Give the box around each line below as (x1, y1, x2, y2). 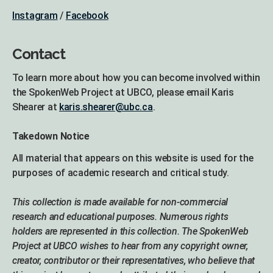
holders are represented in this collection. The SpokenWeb (12, 225, 249, 238)
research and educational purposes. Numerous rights (12, 211, 229, 223)
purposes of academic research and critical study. (12, 167, 229, 179)
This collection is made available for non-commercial (12, 196, 228, 208)
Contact (12, 45, 66, 63)
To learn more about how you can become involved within (12, 72, 260, 84)
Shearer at (12, 101, 60, 113)
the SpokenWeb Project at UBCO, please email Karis (12, 87, 234, 99)
